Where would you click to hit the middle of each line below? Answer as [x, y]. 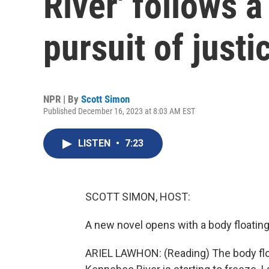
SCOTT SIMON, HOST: [138, 197]
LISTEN [95, 143]
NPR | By [62, 99]
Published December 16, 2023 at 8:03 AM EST [119, 111]
